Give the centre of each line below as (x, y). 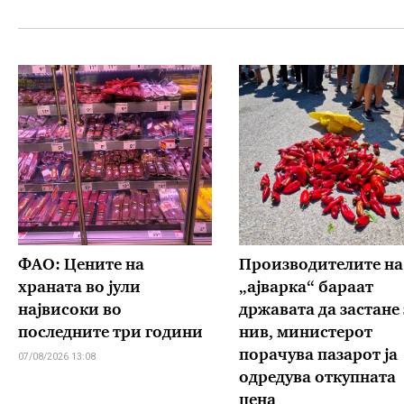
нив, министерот (305, 334)
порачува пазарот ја (318, 356)
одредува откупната (317, 379)
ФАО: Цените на (81, 266)
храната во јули (79, 289)
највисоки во (70, 311)
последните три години (110, 334)
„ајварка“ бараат (306, 289)
